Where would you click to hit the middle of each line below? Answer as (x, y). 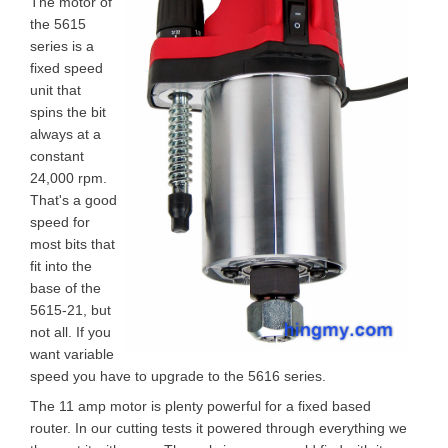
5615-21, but (70, 310)
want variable (72, 354)
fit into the (61, 266)
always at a (65, 134)
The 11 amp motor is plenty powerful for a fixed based (200, 406)
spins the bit (68, 112)
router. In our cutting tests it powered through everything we (218, 428)
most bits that (72, 244)
